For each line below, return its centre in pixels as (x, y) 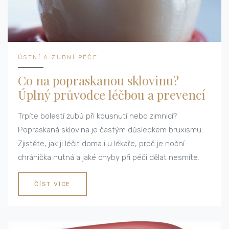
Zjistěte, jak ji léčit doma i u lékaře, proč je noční (101, 144)
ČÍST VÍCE (53, 184)
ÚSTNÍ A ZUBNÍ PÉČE (58, 58)
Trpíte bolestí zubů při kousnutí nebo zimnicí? (97, 116)
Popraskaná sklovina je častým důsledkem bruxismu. (110, 130)
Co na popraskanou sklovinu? (98, 81)
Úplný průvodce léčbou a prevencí (112, 95)
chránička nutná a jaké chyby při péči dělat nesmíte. (109, 158)
